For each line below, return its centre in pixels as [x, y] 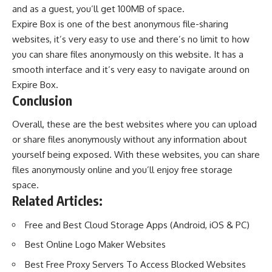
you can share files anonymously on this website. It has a [128, 54]
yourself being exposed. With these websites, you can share [136, 155]
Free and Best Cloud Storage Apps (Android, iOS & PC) [137, 225]
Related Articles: [57, 201]
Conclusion [42, 100]
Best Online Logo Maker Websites [95, 245]
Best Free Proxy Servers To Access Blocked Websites [135, 264]
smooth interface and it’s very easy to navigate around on [131, 69]
